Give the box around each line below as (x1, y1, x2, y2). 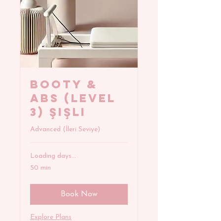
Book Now (60, 190, 98, 199)
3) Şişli (30, 105, 86, 119)
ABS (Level (30, 91, 116, 106)
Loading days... (30, 152, 76, 160)
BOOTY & (30, 77, 98, 92)
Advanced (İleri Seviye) (30, 126, 100, 134)
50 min (30, 164, 51, 172)
